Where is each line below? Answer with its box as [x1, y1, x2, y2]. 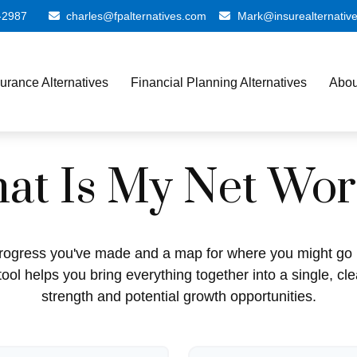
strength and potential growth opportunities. [41, 288, 316, 305]
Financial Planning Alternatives [131, 75, 308, 89]
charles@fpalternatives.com [66, 10, 207, 22]
